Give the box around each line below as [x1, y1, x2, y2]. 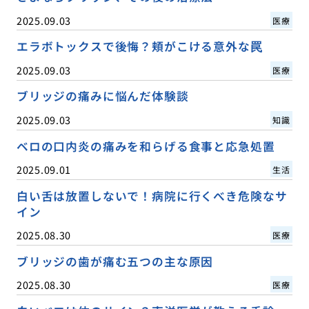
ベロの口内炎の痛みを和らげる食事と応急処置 [16, 137, 275, 154]
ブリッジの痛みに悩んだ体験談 [16, 88, 189, 105]
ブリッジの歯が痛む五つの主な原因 [16, 252, 214, 270]
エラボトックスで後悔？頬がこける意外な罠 [16, 38, 263, 55]
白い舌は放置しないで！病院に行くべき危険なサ [16, 187, 288, 204]
